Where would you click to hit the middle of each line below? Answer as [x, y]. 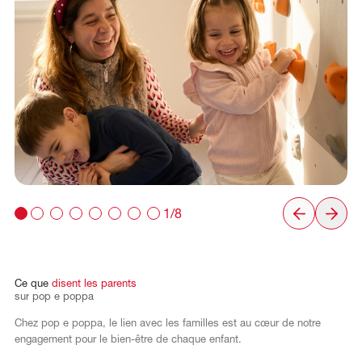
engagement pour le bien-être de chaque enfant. [128, 340]
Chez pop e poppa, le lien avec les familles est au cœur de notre [167, 324]
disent [66, 284]
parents [118, 284]
